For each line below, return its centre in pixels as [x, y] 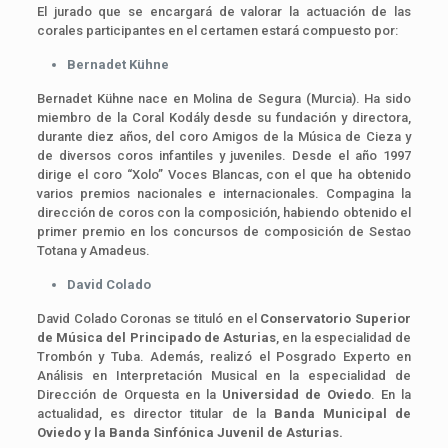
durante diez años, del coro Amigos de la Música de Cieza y [224, 136]
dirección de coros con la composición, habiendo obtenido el [224, 212]
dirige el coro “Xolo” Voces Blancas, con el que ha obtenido [224, 174]
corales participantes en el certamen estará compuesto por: [217, 30]
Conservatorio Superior [336, 318]
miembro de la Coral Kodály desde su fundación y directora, [224, 117]
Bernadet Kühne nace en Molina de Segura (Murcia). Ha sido [224, 98]
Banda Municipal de [342, 413]
